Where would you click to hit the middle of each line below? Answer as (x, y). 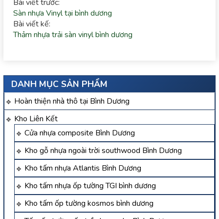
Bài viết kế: (32, 24)
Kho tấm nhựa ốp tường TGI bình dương (90, 186)
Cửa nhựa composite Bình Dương (80, 133)
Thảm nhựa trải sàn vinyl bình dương (73, 35)
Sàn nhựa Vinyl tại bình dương (63, 13)
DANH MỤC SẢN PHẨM (59, 84)
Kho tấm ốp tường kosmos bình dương (89, 204)
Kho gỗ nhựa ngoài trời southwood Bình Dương (103, 151)
